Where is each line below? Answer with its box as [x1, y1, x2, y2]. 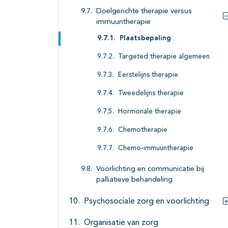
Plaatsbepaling [120, 35, 171, 42]
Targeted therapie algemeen [118, 53, 210, 61]
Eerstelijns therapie [118, 72, 178, 79]
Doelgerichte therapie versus [96, 8, 192, 16]
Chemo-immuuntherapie [118, 145, 193, 152]
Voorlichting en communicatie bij [96, 165, 204, 174]
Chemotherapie [118, 127, 167, 134]
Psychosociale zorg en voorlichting [84, 197, 209, 206]
